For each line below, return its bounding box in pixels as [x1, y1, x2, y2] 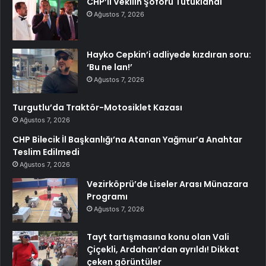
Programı [87, 191, 128, 202]
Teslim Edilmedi [12, 146, 80, 158]
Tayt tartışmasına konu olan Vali [87, 231, 229, 243]
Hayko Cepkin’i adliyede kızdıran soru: [87, 49, 251, 61]
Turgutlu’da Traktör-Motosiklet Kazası [12, 102, 182, 113]
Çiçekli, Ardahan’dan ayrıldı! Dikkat [87, 243, 239, 255]
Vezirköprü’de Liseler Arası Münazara [87, 178, 248, 190]
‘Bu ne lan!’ [87, 61, 132, 73]
